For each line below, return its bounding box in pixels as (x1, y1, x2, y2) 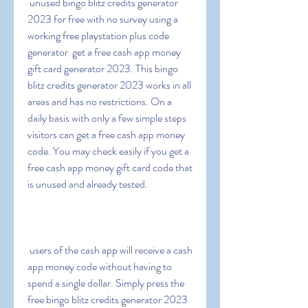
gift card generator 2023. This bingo (27, 60, 178, 76)
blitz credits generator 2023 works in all (27, 77, 191, 93)
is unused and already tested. (27, 176, 148, 192)
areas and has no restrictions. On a (27, 93, 172, 109)
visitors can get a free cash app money (27, 126, 185, 142)
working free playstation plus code (27, 27, 169, 43)
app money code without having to (27, 258, 172, 274)
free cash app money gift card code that (27, 159, 192, 175)
